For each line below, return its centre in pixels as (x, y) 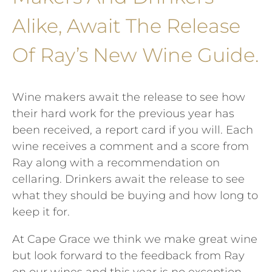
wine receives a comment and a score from (131, 147)
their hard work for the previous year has (123, 114)
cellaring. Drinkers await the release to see (128, 179)
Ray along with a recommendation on (116, 163)
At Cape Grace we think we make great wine (135, 240)
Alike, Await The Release (126, 26)
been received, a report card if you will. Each (133, 130)
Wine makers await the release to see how (129, 97)
